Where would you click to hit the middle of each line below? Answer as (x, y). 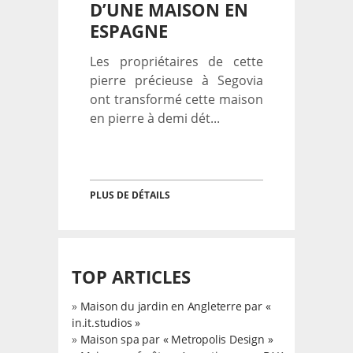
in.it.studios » (106, 323)
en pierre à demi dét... (155, 118)
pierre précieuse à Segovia (176, 80)
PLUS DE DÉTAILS (130, 195)
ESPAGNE (129, 31)
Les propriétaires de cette (176, 61)
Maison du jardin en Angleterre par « (175, 306)
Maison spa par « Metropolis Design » (176, 339)
